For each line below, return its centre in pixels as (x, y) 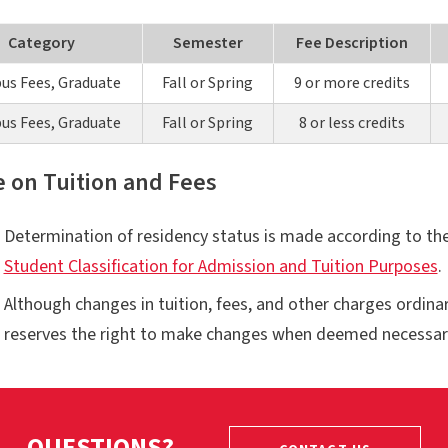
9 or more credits (351, 82)
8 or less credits (351, 122)
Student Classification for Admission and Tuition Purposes (220, 266)
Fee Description (351, 42)
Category (41, 42)
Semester (207, 42)
